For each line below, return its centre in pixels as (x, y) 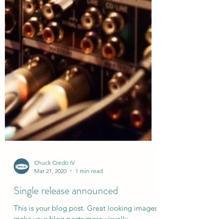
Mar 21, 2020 (50, 207)
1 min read (89, 207)
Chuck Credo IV (55, 199)
